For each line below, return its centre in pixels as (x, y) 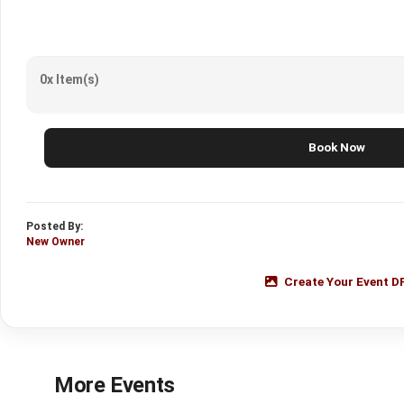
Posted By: (55, 226)
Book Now (336, 147)
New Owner (55, 241)
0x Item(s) (69, 79)
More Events (115, 385)
